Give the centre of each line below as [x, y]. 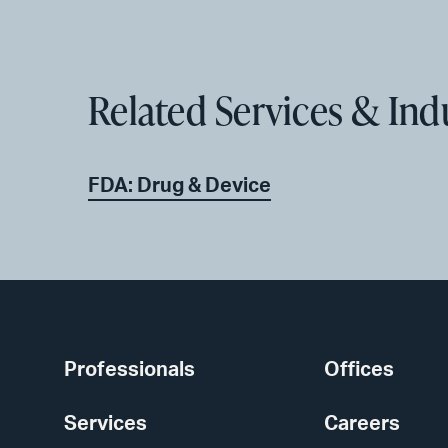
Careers [362, 424]
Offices [359, 370]
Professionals [129, 370]
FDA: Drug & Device [179, 186]
